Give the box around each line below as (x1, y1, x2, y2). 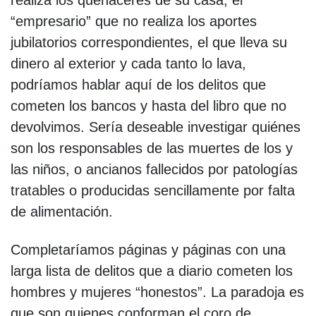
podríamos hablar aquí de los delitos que (11, 76, 266, 92)
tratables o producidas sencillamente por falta (11, 182, 295, 198)
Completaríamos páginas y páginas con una (11, 241, 286, 257)
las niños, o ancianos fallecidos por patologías (11, 161, 298, 177)
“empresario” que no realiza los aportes (11, 13, 257, 29)
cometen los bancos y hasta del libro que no (11, 97, 286, 114)
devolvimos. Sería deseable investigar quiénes (11, 119, 300, 135)
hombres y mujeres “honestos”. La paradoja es (11, 284, 304, 300)
